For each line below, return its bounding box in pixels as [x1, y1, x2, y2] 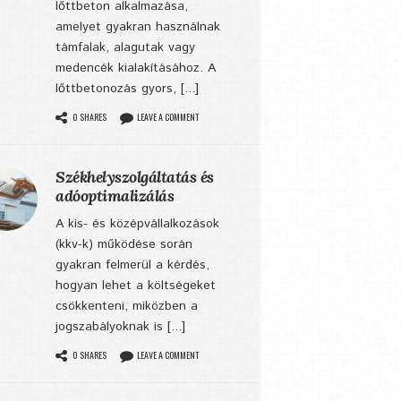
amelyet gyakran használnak [55, 18, 220, 36]
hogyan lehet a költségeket [55, 277, 216, 294]
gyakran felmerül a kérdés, [55, 256, 209, 274]
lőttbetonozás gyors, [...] [55, 80, 199, 98]
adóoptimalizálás [55, 185, 174, 206]
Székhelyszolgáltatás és [55, 166, 214, 187]
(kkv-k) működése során [55, 235, 192, 253]
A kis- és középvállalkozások [55, 215, 219, 233]
